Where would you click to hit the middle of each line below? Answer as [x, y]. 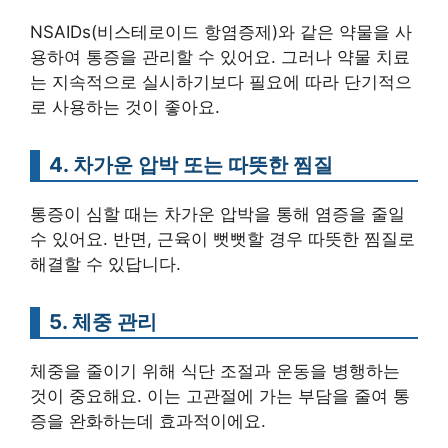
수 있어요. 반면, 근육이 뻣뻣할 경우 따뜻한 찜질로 [222, 239]
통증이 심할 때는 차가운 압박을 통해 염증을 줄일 [217, 214]
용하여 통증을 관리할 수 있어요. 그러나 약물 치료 [220, 57]
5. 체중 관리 [103, 321]
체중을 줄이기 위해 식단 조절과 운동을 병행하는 [215, 371]
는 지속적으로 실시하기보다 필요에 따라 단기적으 [221, 82]
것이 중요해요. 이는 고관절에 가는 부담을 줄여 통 [220, 396]
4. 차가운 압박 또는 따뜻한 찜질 [191, 164]
